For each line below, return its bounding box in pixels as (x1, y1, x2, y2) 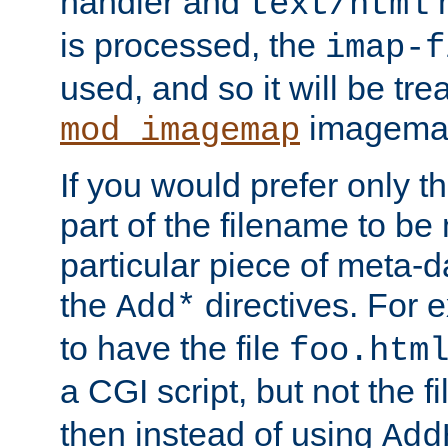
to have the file (60, 328, 289, 367)
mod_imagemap (60, 111, 300, 150)
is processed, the (60, 25, 325, 64)
